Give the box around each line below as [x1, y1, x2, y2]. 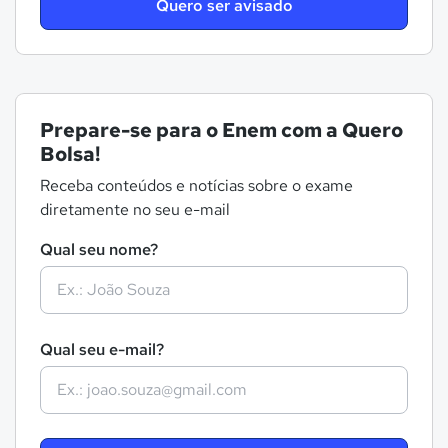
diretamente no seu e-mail [40, 199, 230, 220]
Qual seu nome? [40, 239, 158, 260]
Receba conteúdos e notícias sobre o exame [40, 175, 353, 196]
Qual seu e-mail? [40, 339, 164, 360]
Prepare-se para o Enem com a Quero [40, 117, 403, 143]
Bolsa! [40, 141, 101, 167]
